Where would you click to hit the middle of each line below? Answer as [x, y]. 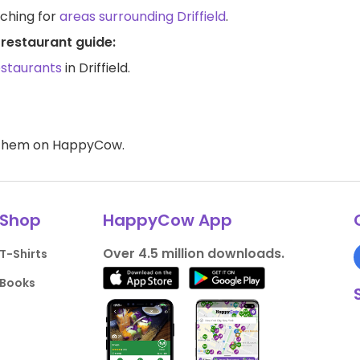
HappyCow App [167, 220]
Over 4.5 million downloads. [193, 253]
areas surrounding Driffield [143, 16]
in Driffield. [96, 67]
